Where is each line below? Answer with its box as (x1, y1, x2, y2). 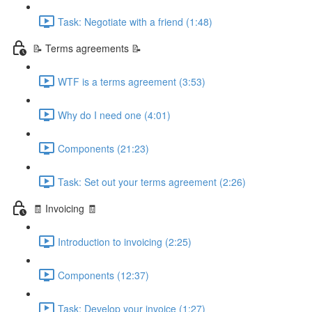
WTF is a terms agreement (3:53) (58, 74, 205, 88)
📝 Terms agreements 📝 (33, 40, 141, 55)
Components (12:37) (58, 267, 149, 282)
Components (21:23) (58, 141, 149, 155)
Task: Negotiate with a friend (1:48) (58, 14, 212, 29)
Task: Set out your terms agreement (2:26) (58, 174, 246, 189)
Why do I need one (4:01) (58, 107, 171, 122)
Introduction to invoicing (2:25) (58, 234, 192, 249)
